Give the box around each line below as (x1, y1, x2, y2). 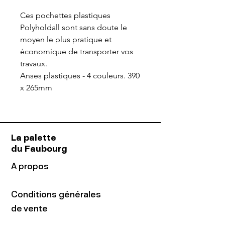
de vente (11, 203, 48, 214)
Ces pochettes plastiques (20, 11, 110, 21)
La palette (11, 133, 58, 143)
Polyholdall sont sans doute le (20, 23, 127, 33)
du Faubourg (11, 144, 67, 154)
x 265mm (20, 83, 52, 93)
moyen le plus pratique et (20, 35, 111, 45)
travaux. (20, 59, 47, 69)
